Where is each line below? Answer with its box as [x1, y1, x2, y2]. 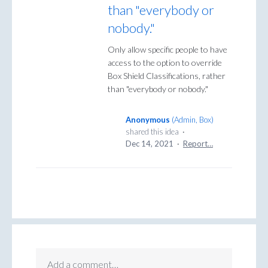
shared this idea [126, 127, 181, 137]
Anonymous [126, 115, 170, 125]
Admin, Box [174, 115, 211, 125]
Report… [183, 139, 213, 149]
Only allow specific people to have [108, 44, 227, 55]
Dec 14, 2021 [126, 139, 173, 149]
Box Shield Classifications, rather [108, 71, 226, 81]
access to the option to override [108, 57, 222, 68]
